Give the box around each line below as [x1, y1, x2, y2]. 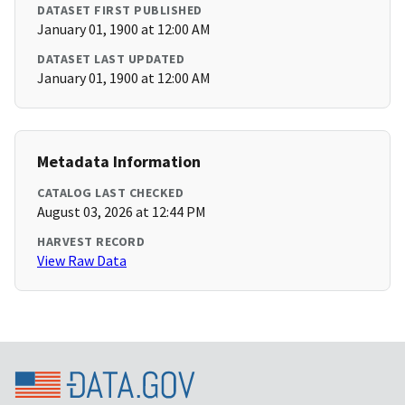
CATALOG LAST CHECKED [37, 184, 184, 202]
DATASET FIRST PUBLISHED [37, 2, 202, 19]
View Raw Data [37, 251, 127, 270]
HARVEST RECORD [37, 233, 145, 250]
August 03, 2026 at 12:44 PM [37, 202, 206, 221]
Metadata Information [37, 151, 201, 173]
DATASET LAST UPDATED [37, 51, 184, 68]
